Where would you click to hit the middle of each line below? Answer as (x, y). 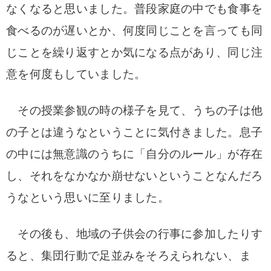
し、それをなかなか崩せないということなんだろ (135, 176)
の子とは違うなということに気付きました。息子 (135, 132)
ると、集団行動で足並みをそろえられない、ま (129, 256)
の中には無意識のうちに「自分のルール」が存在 (135, 154)
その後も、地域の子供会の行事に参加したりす (135, 234)
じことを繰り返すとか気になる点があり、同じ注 (135, 52)
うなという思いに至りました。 (88, 198)
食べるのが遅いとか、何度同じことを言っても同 (135, 31)
